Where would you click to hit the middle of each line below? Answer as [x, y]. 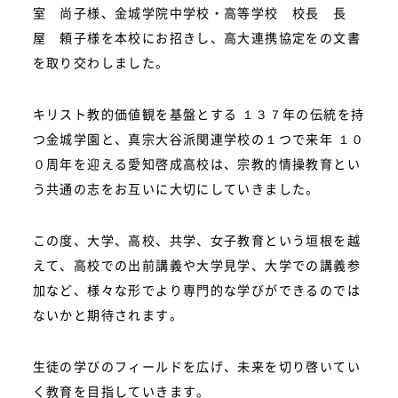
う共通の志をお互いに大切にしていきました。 [176, 188]
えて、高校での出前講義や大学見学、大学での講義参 [197, 265]
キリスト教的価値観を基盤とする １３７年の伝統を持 [199, 114]
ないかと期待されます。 [107, 314]
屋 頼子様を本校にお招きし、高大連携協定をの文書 [197, 37]
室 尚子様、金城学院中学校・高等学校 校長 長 [190, 12]
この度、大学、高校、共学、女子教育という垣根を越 [197, 240]
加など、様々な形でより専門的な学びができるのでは [197, 290]
